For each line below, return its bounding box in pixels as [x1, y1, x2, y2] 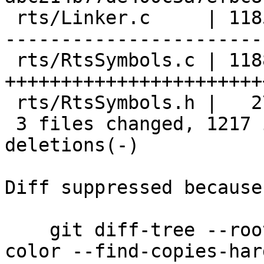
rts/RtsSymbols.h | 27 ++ [5, 92, 16, 114]
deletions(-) [5, 134, 139, 156]
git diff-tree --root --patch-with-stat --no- [5, 219, 49, 241]
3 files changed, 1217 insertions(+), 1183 [5, 113, 16, 135]
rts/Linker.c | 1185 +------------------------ [5, 7, 16, 29]
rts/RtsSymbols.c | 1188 [5, 49, 16, 71]
